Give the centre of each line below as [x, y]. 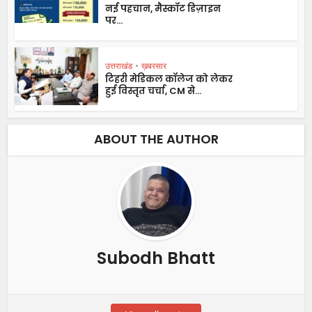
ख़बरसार [154, 65]
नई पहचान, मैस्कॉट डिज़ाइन [163, 8]
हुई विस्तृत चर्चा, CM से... [154, 91]
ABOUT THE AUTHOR [156, 139]
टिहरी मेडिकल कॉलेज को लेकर [169, 79]
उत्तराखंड [119, 65]
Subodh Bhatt [156, 258]
